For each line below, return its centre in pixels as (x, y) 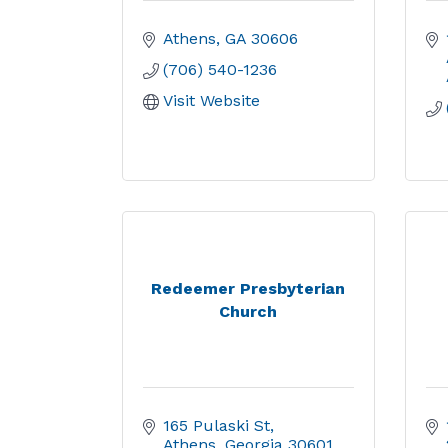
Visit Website (211, 100)
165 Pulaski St (216, 425)
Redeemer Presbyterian (248, 288)
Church (248, 311)
